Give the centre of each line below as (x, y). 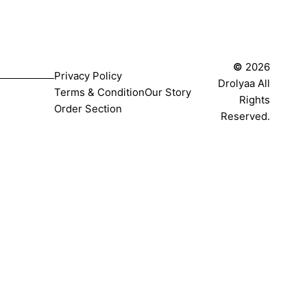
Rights (255, 99)
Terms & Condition (99, 92)
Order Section (88, 108)
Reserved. (246, 116)
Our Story (168, 92)
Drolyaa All (244, 83)
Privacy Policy (88, 75)
